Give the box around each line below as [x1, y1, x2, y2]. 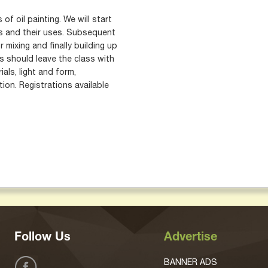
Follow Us [14, 232, 71, 244]
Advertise [164, 232, 217, 244]
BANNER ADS [164, 257, 217, 267]
